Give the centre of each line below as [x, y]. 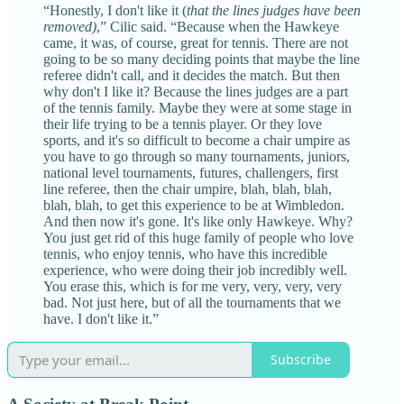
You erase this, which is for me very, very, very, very [193, 286]
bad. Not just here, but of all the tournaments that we [192, 302]
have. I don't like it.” [101, 318]
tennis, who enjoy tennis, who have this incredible [185, 253]
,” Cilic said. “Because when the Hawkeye [218, 26]
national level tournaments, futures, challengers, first [191, 172]
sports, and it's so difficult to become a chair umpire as [197, 140]
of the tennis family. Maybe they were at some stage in [197, 107]
